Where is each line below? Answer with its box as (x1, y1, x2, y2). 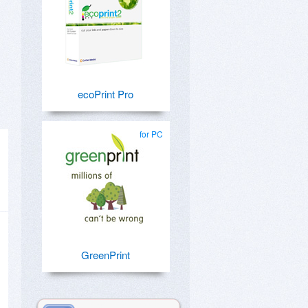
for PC (140, 128, 163, 140)
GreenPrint (80, 247, 130, 262)
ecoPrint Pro (77, 87, 133, 101)
